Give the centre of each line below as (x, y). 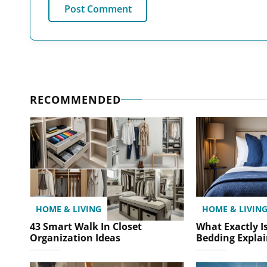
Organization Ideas (75, 237)
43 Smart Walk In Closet (86, 226)
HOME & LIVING (69, 209)
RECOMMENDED (75, 99)
